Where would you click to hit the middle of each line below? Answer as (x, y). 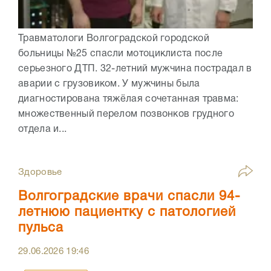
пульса (41, 228)
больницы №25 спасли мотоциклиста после (121, 54)
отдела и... (43, 129)
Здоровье (40, 172)
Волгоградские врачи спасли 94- (129, 196)
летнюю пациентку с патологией (127, 212)
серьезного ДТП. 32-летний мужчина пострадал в (135, 69)
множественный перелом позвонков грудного (126, 114)
